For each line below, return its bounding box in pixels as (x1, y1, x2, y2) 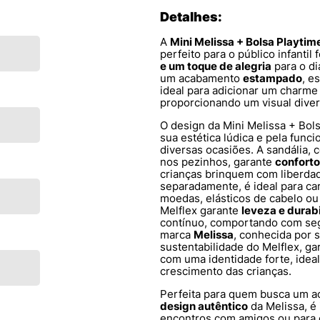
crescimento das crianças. (160, 264, 291, 278)
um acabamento (160, 71, 243, 85)
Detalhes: (160, 9, 222, 24)
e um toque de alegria (160, 59, 271, 73)
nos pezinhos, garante (160, 155, 275, 169)
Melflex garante (160, 204, 241, 217)
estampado (243, 71, 302, 85)
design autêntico (160, 299, 248, 313)
